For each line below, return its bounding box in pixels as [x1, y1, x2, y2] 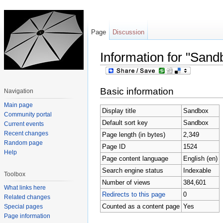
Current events [4, 120, 44, 127]
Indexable [183, 167, 211, 175]
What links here [4, 184, 46, 192]
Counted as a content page [102, 203, 180, 211]
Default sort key [102, 119, 148, 127]
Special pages [4, 203, 43, 211]
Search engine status [102, 167, 163, 175]
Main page [4, 101, 33, 109]
